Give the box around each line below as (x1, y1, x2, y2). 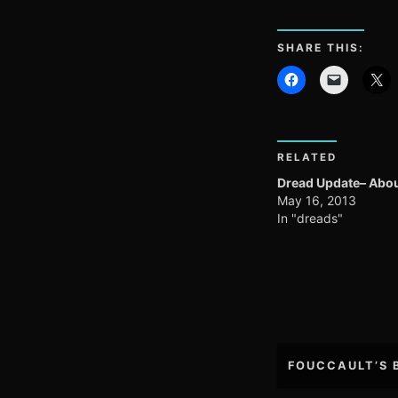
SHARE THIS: (276, 40, 364, 54)
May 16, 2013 (276, 192, 356, 208)
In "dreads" (276, 210, 343, 226)
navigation (275, 365, 387, 392)
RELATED (276, 151, 337, 164)
